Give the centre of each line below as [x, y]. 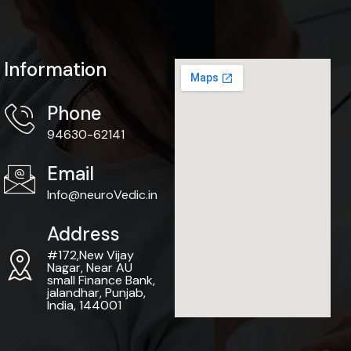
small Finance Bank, [101, 280]
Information [55, 70]
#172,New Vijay [90, 255]
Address [83, 234]
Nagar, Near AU [89, 268]
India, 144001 [84, 306]
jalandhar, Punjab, [96, 293]
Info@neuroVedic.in [102, 195]
